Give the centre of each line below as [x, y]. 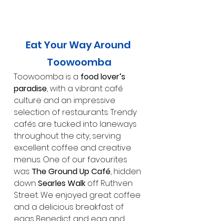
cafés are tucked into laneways [76, 124]
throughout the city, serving [68, 136]
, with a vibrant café [86, 88]
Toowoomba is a [47, 76]
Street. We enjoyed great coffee [78, 195]
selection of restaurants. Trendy [76, 112]
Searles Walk [62, 183]
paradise [30, 88]
